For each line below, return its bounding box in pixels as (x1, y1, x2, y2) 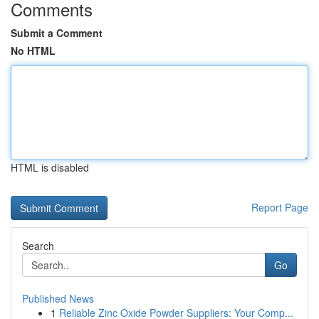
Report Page (251, 200, 308, 214)
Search (22, 239, 54, 253)
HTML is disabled (11, 160, 89, 174)
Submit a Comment (11, 26, 103, 40)
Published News (22, 291, 94, 305)
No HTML (11, 43, 56, 58)
